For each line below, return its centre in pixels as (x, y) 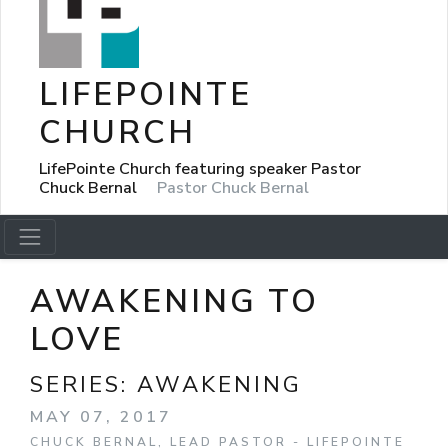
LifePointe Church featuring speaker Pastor (200, 168)
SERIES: (83, 384)
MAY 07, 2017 (101, 417)
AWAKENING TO (174, 301)
